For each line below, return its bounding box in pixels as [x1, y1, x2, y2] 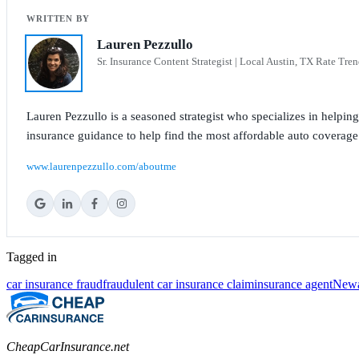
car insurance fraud [6, 276, 103, 291]
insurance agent [254, 276, 333, 291]
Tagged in [6, 249, 57, 264]
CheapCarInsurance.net [6, 339, 129, 353]
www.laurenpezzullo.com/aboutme [26, 159, 176, 172]
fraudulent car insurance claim [103, 276, 254, 291]
